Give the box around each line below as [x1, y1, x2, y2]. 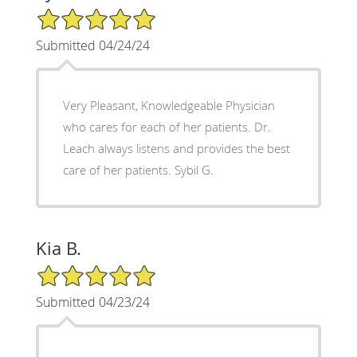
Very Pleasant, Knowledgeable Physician [62, 96, 275, 113]
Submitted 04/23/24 [35, 292, 150, 311]
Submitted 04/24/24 [35, 36, 150, 54]
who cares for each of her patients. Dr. [62, 118, 254, 135]
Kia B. [35, 236, 81, 260]
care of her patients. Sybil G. [174, 161, 214, 178]
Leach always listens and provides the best [62, 139, 290, 156]
